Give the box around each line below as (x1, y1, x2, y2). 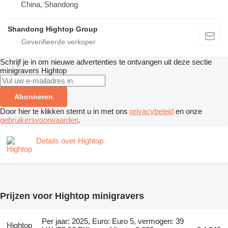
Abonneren (14, 92, 53, 101)
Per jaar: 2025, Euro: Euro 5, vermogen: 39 (42, 216, 184, 225)
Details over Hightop (36, 136, 103, 145)
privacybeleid (130, 106, 174, 116)
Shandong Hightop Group (8, 24, 98, 33)
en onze (174, 106, 202, 116)
